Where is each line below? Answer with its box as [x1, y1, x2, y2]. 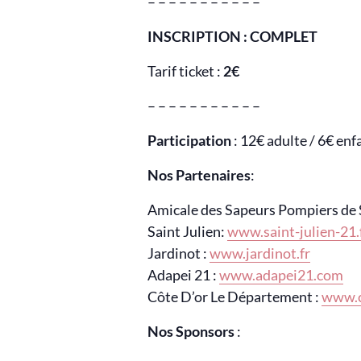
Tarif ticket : [147, 61, 223, 80]
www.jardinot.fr [210, 243, 310, 262]
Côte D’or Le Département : [147, 287, 322, 305]
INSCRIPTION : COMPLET [147, 27, 317, 45]
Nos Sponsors [147, 322, 237, 340]
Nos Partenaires [147, 165, 251, 184]
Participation [147, 131, 231, 149]
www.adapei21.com [219, 265, 343, 284]
